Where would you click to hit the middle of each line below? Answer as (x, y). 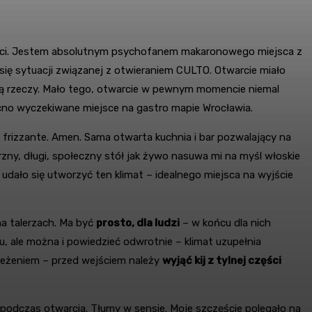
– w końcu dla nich (225, 223)
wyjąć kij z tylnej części (222, 260)
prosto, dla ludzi (138, 223)
